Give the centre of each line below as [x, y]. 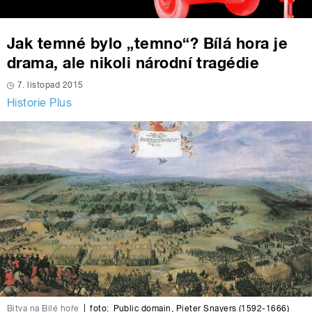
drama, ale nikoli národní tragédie [133, 63]
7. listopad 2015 [50, 85]
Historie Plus [40, 103]
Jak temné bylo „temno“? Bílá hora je [148, 44]
